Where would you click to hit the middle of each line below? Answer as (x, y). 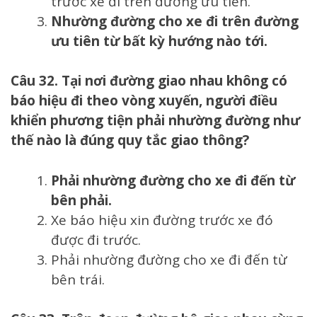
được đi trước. (98, 240)
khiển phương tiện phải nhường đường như (155, 121)
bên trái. (78, 279)
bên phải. (81, 200)
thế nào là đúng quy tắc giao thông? (130, 140)
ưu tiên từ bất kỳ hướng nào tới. (159, 41)
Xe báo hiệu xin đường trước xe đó (162, 220)
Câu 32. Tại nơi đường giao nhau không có (149, 81)
